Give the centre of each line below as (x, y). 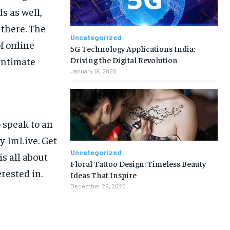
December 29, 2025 (98, 186)
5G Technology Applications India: (132, 49)
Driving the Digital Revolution (124, 60)
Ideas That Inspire (103, 174)
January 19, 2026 (93, 71)
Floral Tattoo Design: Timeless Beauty (138, 163)
